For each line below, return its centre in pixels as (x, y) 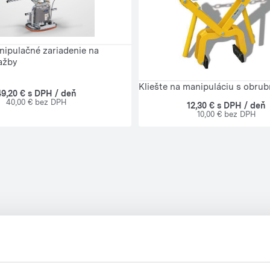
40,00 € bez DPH (36, 102)
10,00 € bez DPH (226, 115)
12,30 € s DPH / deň (226, 106)
